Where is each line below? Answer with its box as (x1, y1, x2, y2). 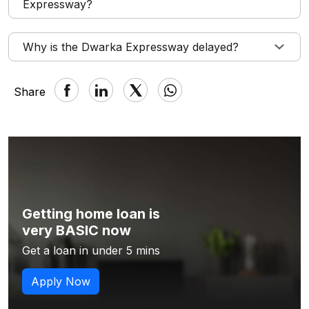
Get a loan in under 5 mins (22, 243, 160, 257)
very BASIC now (22, 222, 131, 239)
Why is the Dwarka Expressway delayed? (23, 40, 239, 54)
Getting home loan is (22, 206, 160, 222)
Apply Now (31, 275, 90, 288)
